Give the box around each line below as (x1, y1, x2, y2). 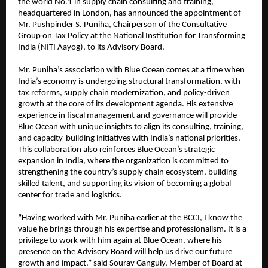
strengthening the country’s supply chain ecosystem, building (18, 168, 237, 178)
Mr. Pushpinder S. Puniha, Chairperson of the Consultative (18, 20, 227, 30)
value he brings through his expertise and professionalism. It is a (18, 225, 246, 234)
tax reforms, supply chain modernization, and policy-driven (18, 89, 230, 98)
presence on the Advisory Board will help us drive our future (18, 248, 232, 257)
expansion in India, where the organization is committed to (18, 157, 229, 166)
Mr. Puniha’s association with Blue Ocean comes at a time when (18, 66, 245, 75)
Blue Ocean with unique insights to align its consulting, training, (18, 123, 243, 132)
